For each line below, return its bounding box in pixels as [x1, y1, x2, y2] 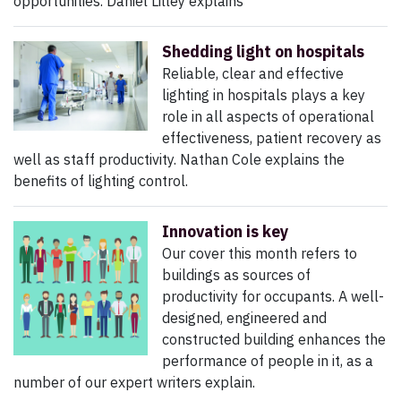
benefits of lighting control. [13, 172, 188, 191]
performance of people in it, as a [162, 352, 373, 371]
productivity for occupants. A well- [162, 287, 384, 306]
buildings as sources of [162, 266, 311, 285]
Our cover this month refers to [162, 244, 357, 263]
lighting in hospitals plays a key [162, 86, 365, 105]
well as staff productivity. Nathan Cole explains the [13, 150, 345, 169]
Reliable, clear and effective [162, 64, 344, 83]
